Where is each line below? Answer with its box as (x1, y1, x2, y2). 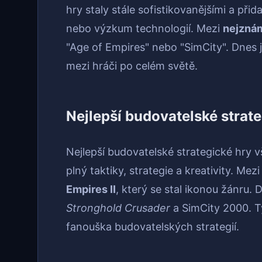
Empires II (66, 183, 116, 196)
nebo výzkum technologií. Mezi (66, 22, 223, 35)
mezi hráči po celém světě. (66, 60, 198, 73)
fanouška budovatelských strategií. (66, 220, 239, 233)
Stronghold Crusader (66, 202, 170, 215)
